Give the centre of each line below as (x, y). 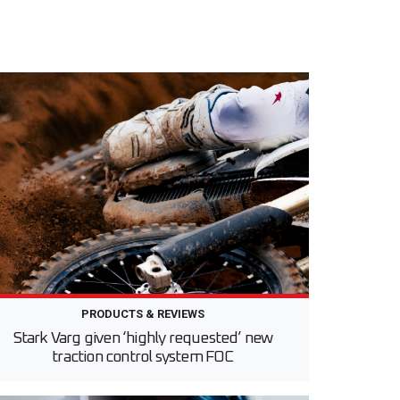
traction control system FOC (143, 358)
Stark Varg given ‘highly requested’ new (143, 339)
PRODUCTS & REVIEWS (143, 314)
